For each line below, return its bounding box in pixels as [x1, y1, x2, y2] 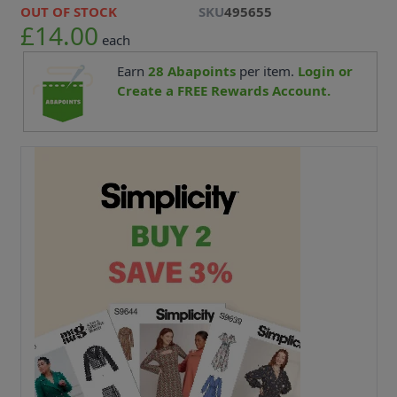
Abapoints [163, 61, 236, 80]
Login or [297, 61, 353, 80]
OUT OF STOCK [19, 2, 117, 20]
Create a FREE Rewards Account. [116, 81, 331, 99]
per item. [235, 61, 298, 80]
